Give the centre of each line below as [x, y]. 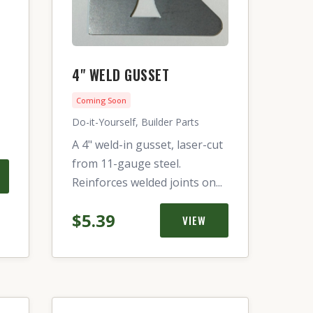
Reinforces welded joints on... [147, 182]
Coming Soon [101, 100]
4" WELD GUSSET [121, 75]
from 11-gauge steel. [126, 163]
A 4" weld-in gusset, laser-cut [147, 145]
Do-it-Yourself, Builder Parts [136, 122]
